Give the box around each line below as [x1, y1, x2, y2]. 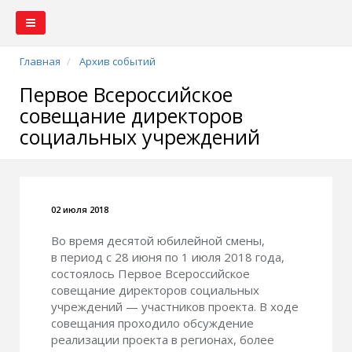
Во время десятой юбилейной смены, [51, 233, 265, 248]
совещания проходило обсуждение [51, 315, 254, 331]
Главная [20, 54, 60, 68]
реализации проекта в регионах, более [51, 332, 274, 347]
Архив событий [79, 54, 156, 68]
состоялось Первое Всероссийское [51, 266, 250, 281]
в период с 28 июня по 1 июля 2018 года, [51, 249, 284, 265]
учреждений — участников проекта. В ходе [51, 299, 299, 314]
